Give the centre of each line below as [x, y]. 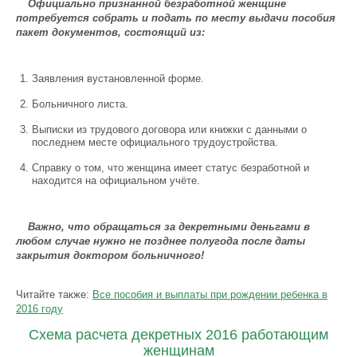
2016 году [39, 309]
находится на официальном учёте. [116, 180]
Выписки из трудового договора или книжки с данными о [169, 129]
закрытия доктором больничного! [110, 255]
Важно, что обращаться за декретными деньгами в [169, 227]
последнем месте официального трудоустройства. [155, 142]
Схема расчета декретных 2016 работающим [178, 335]
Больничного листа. [80, 104]
